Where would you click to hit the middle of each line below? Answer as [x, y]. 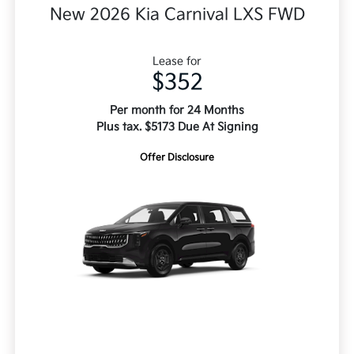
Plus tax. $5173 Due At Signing [177, 127]
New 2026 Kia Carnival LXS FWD [177, 15]
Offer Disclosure [177, 158]
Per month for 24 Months [177, 111]
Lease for [177, 62]
